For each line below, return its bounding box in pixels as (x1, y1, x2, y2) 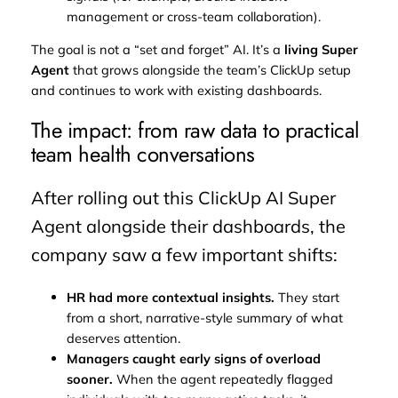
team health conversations (30, 139, 255, 171)
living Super (283, 41, 358, 59)
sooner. (66, 370, 113, 388)
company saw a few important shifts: (30, 243, 338, 267)
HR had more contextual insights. (66, 289, 275, 306)
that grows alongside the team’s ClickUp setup (68, 61, 351, 79)
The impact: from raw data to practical (30, 115, 360, 147)
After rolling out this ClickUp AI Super (30, 187, 336, 210)
